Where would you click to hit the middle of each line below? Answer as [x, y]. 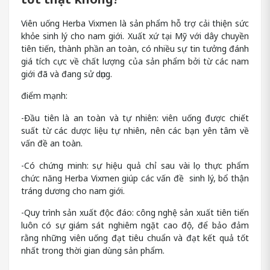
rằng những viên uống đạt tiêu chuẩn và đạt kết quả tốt [135, 238]
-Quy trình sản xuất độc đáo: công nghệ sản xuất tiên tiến [135, 213]
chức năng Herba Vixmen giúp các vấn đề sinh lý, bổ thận [135, 178]
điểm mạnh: [44, 96]
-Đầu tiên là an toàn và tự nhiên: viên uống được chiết [135, 118]
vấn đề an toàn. [52, 143]
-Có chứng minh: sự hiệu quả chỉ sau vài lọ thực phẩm [135, 165]
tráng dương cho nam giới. [73, 190]
